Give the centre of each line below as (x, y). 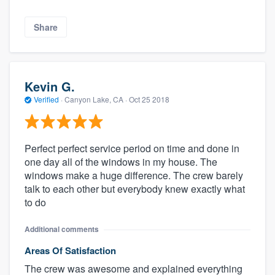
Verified (46, 99)
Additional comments (62, 229)
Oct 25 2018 (149, 99)
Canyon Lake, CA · (96, 99)
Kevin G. (50, 86)
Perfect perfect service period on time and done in (132, 149)
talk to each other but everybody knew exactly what (135, 189)
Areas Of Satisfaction (70, 251)
